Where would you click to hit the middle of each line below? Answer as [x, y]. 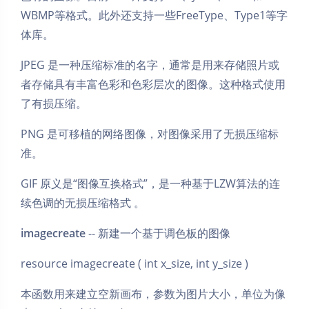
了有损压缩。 [54, 103]
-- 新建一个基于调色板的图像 [158, 233]
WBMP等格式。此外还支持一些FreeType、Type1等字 [154, 15]
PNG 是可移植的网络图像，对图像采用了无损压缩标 [150, 133]
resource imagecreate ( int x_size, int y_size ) [134, 263]
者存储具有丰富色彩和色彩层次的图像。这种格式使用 [153, 84]
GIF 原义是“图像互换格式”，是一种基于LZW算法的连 [150, 183]
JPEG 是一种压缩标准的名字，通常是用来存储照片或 [150, 64]
